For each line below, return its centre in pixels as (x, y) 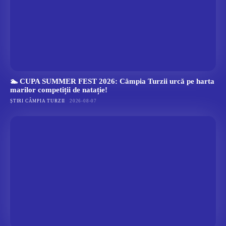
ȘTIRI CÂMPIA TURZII (38, 101)
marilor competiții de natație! (59, 90)
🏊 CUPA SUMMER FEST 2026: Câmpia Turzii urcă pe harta (112, 81)
